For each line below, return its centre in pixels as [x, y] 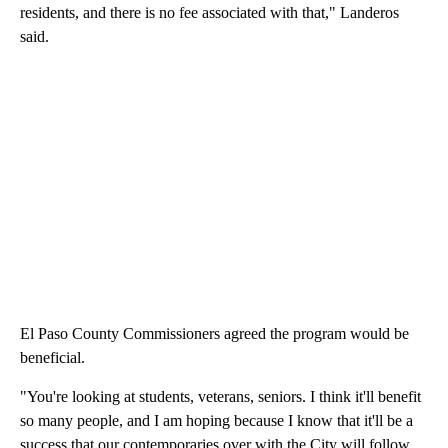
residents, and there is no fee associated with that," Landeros [209, 13]
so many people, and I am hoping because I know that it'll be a [216, 421]
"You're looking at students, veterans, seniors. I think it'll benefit [220, 397]
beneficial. [52, 358]
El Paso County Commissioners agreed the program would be [214, 334]
